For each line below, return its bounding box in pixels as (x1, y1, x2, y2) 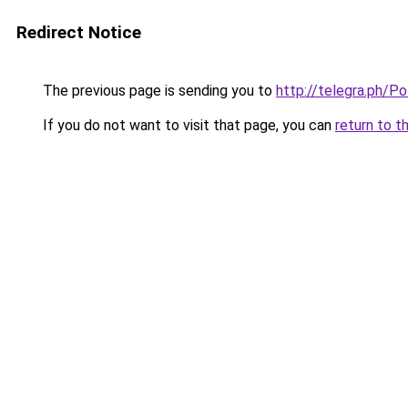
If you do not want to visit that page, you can (39, 117, 335, 134)
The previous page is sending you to (39, 82, 276, 99)
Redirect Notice (16, 22, 141, 43)
